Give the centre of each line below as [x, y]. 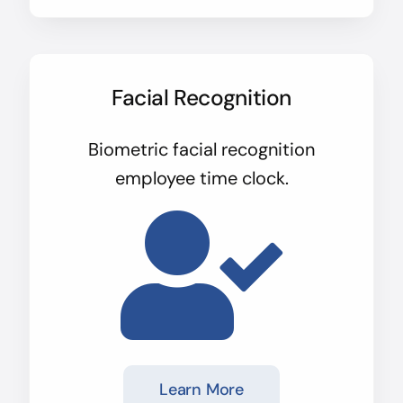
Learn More [201, 389]
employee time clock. [201, 178]
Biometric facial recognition [201, 149]
